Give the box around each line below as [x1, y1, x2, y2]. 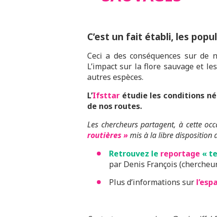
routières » [87, 130, 128, 140]
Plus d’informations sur [109, 177, 196, 187]
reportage [158, 148, 200, 159]
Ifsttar [93, 90, 120, 101]
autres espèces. [87, 72, 143, 82]
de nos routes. [87, 101, 142, 111]
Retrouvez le [109, 148, 158, 159]
